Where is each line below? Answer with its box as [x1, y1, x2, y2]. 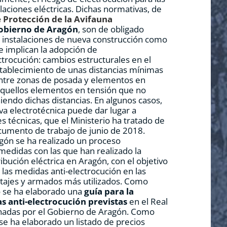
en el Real [129, 196, 168, 208]
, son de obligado [78, 23, 144, 35]
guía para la [84, 185, 134, 198]
